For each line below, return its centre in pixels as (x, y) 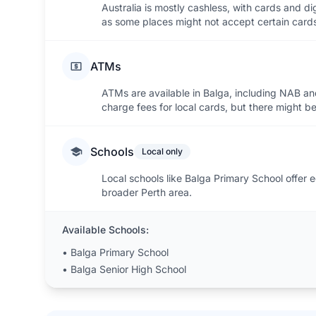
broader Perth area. (147, 192)
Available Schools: (105, 230)
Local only (162, 151)
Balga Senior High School (128, 269)
